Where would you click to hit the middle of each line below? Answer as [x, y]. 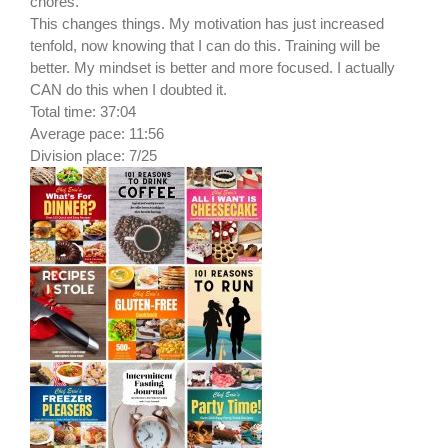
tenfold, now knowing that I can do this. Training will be [205, 46]
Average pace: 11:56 [97, 134]
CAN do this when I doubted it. [128, 90]
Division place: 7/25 [93, 156]
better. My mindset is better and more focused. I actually [212, 68]
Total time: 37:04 [83, 112]
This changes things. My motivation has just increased [207, 24]
